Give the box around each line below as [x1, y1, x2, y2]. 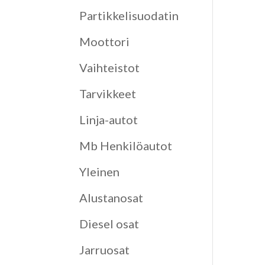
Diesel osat [79, 216, 140, 231]
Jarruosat [79, 243, 130, 257]
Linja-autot [79, 112, 138, 127]
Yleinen [79, 164, 120, 179]
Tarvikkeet [79, 86, 137, 101]
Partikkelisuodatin [79, 8, 179, 22]
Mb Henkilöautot [79, 138, 173, 153]
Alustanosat [79, 190, 144, 205]
